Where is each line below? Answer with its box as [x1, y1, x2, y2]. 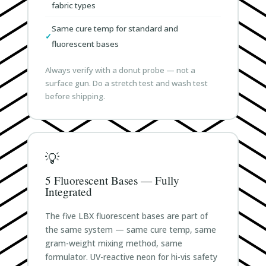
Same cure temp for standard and [51, 23, 178, 34]
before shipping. [45, 90, 105, 102]
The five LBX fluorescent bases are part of [45, 210, 208, 221]
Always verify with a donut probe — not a [45, 64, 195, 75]
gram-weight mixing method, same [45, 237, 182, 249]
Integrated [45, 183, 92, 199]
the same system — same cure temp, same [45, 223, 216, 235]
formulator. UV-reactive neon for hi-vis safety [45, 251, 217, 262]
